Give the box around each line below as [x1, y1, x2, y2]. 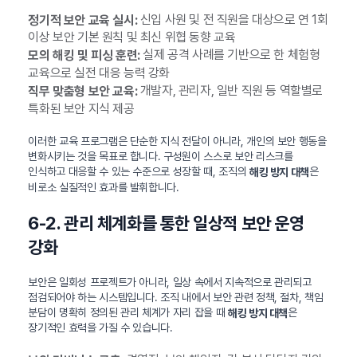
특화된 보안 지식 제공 [28, 100, 135, 116]
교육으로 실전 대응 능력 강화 [28, 65, 170, 81]
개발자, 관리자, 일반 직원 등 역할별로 [137, 83, 323, 99]
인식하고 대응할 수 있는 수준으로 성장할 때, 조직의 [28, 164, 249, 178]
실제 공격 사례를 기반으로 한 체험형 [139, 47, 320, 63]
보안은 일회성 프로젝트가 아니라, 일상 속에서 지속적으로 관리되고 [28, 275, 312, 288]
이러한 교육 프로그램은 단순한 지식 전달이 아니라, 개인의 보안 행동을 [28, 134, 327, 147]
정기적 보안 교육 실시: [28, 12, 138, 28]
